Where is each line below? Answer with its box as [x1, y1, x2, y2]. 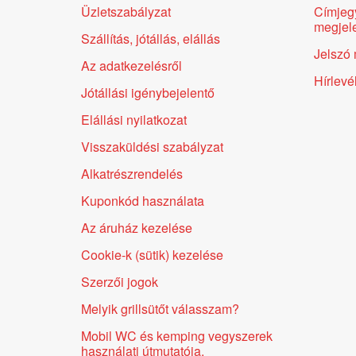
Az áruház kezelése [81, 218, 192, 237]
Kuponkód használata [81, 191, 204, 210]
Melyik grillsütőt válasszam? [81, 299, 239, 318]
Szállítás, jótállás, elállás [81, 29, 220, 48]
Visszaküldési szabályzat [81, 137, 223, 156]
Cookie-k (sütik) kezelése [81, 245, 223, 264]
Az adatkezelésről [81, 56, 182, 75]
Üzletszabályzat [81, 2, 171, 21]
